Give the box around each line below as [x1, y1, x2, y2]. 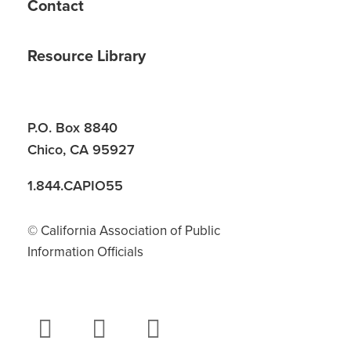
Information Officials [27, 244, 143, 260]
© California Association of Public [27, 223, 220, 239]
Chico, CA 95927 [27, 141, 135, 158]
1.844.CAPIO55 [27, 177, 123, 194]
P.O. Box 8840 [27, 119, 118, 136]
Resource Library [27, 47, 146, 66]
